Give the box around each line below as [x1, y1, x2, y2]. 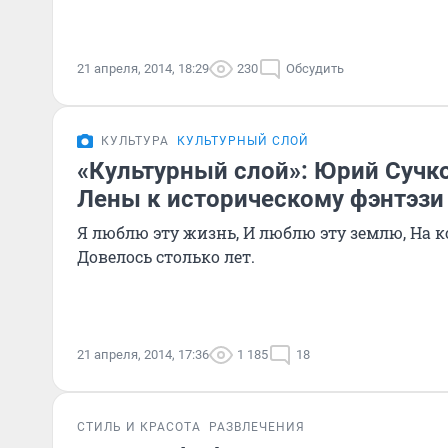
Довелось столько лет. [77, 246, 255, 267]
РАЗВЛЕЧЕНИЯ [209, 420, 305, 434]
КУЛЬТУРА [101, 134, 169, 148]
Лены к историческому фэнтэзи [77, 185, 444, 213]
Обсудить [286, 61, 344, 76]
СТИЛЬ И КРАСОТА [77, 420, 201, 434]
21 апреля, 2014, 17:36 [77, 347, 209, 362]
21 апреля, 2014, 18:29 [77, 61, 209, 76]
